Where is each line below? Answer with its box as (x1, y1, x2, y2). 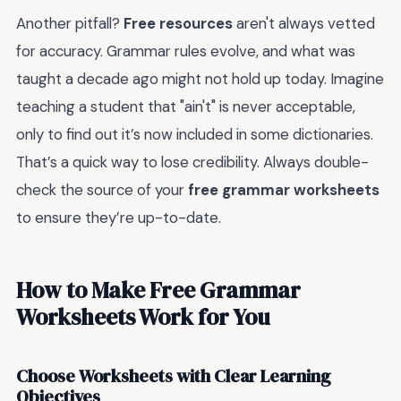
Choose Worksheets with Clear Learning (16, 363, 331, 388)
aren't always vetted (233, 13, 375, 33)
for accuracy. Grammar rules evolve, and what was (16, 40, 355, 61)
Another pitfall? (16, 13, 124, 33)
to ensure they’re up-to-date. (16, 207, 221, 227)
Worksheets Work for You (16, 302, 270, 333)
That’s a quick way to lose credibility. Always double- (16, 151, 369, 172)
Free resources (124, 13, 233, 33)
